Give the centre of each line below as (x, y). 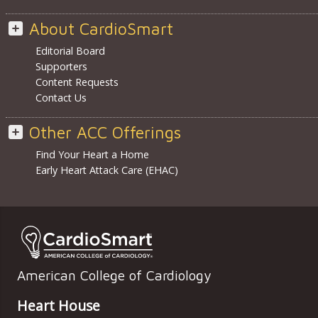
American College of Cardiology (114, 275)
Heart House (59, 305)
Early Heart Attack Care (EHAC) (106, 170)
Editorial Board (70, 50)
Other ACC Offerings (105, 132)
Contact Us (61, 97)
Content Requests (77, 82)
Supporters (61, 66)
